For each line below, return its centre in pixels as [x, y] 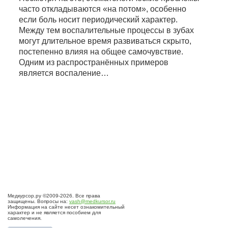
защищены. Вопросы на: [38, 201]
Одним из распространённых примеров [94, 62]
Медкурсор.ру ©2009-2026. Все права [54, 196]
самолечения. [25, 218]
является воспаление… [64, 73]
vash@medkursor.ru [92, 201]
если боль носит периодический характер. [98, 20]
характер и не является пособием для [54, 212]
